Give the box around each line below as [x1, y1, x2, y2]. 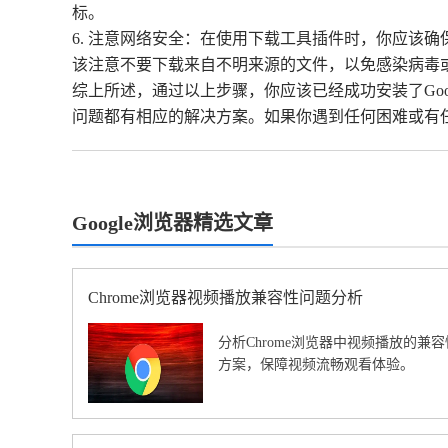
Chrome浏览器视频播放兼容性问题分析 [88, 289, 363, 307]
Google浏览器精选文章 [72, 212, 273, 235]
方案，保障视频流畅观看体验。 [218, 356, 414, 372]
